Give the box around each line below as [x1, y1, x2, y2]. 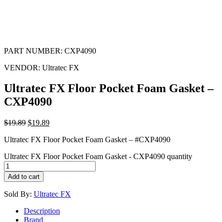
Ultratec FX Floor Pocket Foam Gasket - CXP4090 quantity [4, 152, 192, 161]
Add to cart [8, 173, 40, 181]
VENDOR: [4, 63, 40, 72]
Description [24, 207, 60, 216]
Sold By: [4, 190, 34, 199]
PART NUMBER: [4, 46, 62, 55]
